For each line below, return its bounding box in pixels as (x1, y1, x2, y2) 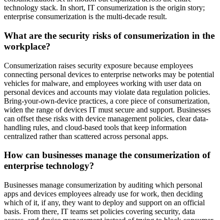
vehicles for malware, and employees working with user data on (4, 79, 201, 87)
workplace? (4, 41, 51, 52)
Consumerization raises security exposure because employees (4, 61, 193, 70)
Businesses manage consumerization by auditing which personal (4, 181, 202, 190)
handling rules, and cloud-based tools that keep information (4, 123, 187, 132)
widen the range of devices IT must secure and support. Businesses (4, 105, 211, 114)
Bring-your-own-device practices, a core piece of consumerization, (4, 96, 210, 105)
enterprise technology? (4, 161, 94, 171)
